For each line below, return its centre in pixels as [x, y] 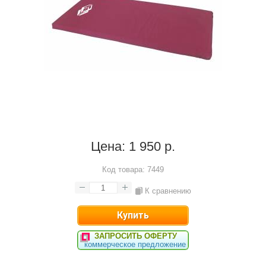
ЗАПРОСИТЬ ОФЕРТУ [136, 236]
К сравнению [168, 191]
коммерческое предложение [135, 244]
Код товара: [123, 170]
